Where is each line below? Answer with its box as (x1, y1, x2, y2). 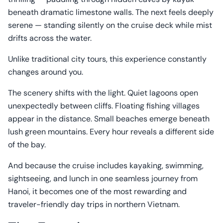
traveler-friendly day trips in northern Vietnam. (8, 199, 180, 210)
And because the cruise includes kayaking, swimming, (8, 160, 204, 171)
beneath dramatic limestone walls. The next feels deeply (8, 7, 214, 17)
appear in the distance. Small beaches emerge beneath (8, 113, 210, 124)
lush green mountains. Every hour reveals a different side (8, 126, 214, 137)
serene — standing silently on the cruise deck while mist (8, 20, 212, 30)
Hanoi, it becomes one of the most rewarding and (8, 186, 187, 197)
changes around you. (8, 67, 83, 77)
